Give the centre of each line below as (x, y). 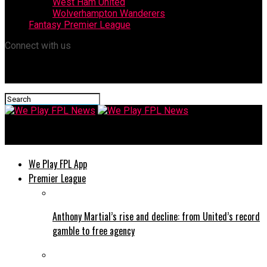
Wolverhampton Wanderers (109, 13)
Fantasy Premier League (80, 25)
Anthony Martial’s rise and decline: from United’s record (156, 216)
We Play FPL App (58, 164)
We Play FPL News (66, 136)
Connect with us (38, 46)
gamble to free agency (94, 230)
